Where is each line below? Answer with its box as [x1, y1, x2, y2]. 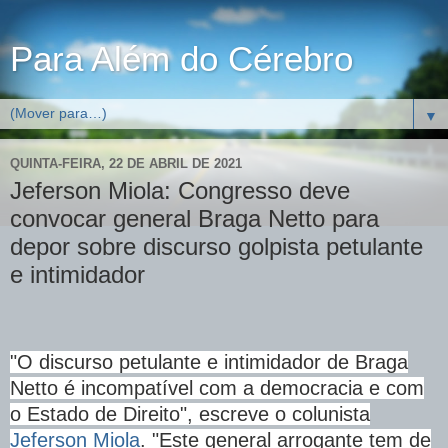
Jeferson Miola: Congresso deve [10, 177, 350, 204]
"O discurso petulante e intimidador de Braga [10, 350, 408, 373]
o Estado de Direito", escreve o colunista [10, 402, 370, 425]
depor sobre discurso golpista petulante [10, 233, 423, 260]
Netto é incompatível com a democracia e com [10, 376, 424, 399]
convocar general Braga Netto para [10, 205, 379, 232]
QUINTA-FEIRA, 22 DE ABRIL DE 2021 [10, 155, 242, 171]
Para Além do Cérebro [10, 40, 353, 78]
